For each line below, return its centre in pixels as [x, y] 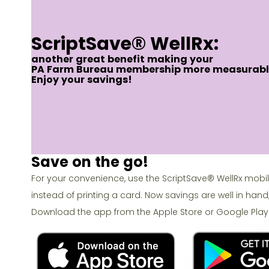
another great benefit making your [122, 59]
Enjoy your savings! [82, 79]
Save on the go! [90, 162]
